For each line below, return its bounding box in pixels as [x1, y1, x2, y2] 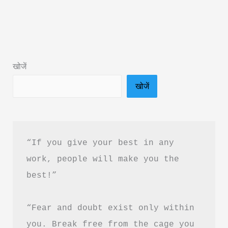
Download [12, 142, 53, 153]
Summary [12, 81, 50, 92]
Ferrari [12, 36, 38, 46]
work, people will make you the [26, 154, 179, 164]
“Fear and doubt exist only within [26, 203, 194, 213]
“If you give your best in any [26, 137, 174, 148]
